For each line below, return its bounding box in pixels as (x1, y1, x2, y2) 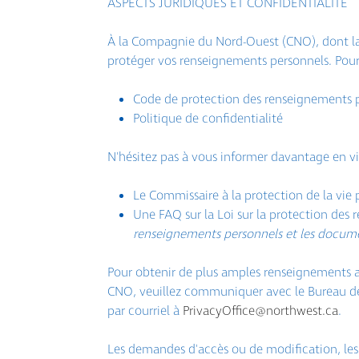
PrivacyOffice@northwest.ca (183, 301, 339, 320)
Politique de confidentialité (133, 109, 284, 127)
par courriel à (107, 301, 184, 320)
